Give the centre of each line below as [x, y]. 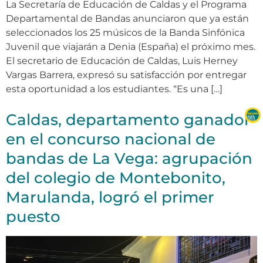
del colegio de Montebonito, [116, 178]
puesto [33, 217]
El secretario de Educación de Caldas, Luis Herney [122, 61]
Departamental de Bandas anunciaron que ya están [127, 19]
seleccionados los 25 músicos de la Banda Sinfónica [125, 33]
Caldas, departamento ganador [128, 120]
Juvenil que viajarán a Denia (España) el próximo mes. [131, 47]
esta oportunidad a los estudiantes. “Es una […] [114, 89]
